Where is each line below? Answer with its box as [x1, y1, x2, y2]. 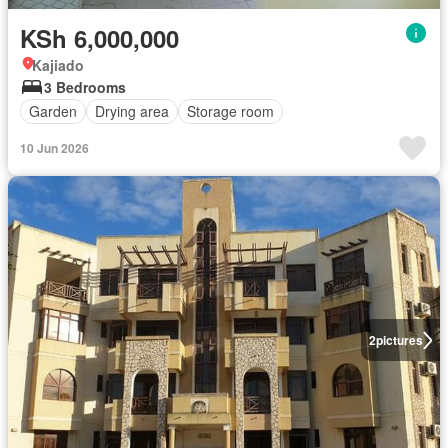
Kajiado [32, 54, 84, 75]
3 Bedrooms [44, 76, 126, 97]
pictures [375, 331, 423, 350]
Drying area [95, 101, 169, 122]
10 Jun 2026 [20, 138, 89, 157]
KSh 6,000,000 [20, 20, 179, 55]
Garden [29, 101, 77, 122]
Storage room [187, 101, 274, 122]
